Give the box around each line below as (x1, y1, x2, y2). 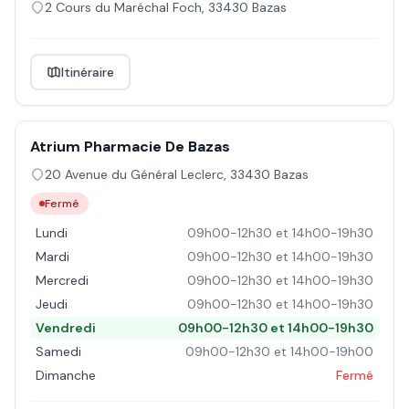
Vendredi (36, 320, 96, 336)
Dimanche (36, 367, 96, 383)
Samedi (36, 343, 81, 360)
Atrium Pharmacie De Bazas (30, 137, 230, 156)
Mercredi (36, 272, 89, 288)
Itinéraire (61, 64, 114, 80)
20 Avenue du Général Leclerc (45, 166, 224, 183)
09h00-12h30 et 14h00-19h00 (185, 343, 373, 360)
